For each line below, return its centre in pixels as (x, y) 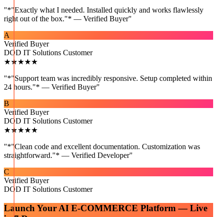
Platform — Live (173, 208)
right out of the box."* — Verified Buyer (66, 19)
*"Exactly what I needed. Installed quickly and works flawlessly (105, 10)
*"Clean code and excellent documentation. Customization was (104, 147)
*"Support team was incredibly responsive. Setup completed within (110, 78)
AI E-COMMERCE (98, 208)
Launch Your (31, 208)
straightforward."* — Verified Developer (67, 155)
